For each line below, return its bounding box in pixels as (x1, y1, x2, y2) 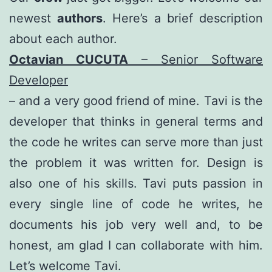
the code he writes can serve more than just (9, 134, 263, 149)
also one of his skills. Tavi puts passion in (9, 175, 263, 191)
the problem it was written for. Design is (9, 155, 263, 170)
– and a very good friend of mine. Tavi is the (9, 93, 263, 108)
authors (57, 10, 103, 25)
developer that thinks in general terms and (9, 114, 263, 129)
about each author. (9, 31, 117, 46)
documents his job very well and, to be (9, 217, 263, 232)
